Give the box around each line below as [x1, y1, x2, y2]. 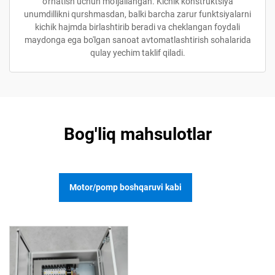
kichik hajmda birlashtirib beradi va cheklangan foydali [35, 22, 240, 32]
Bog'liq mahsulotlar [63, 124, 212, 144]
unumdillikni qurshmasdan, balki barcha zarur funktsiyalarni [24, 9, 251, 19]
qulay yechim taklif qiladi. [90, 48, 185, 58]
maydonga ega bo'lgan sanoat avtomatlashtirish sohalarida [24, 35, 251, 45]
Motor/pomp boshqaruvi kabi [69, 182, 182, 192]
